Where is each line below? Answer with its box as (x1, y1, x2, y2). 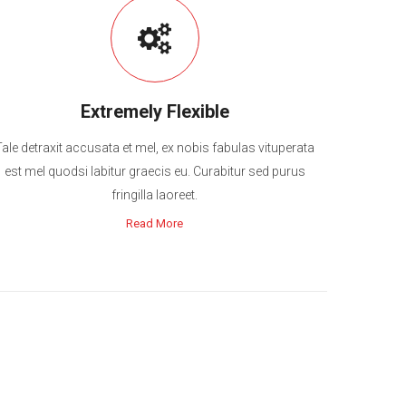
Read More (126, 217, 184, 230)
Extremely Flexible (80, 101, 229, 122)
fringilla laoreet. (111, 188, 198, 202)
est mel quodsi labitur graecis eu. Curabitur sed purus (4, 164, 305, 179)
